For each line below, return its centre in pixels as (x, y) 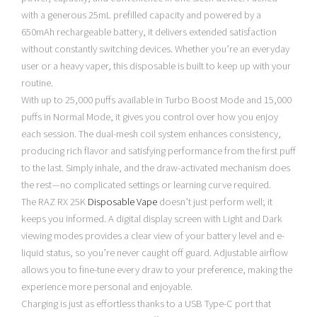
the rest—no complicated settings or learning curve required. (146, 185)
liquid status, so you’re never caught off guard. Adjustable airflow (155, 253)
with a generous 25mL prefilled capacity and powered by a (141, 15)
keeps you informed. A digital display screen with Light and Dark (152, 219)
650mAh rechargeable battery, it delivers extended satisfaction (149, 32)
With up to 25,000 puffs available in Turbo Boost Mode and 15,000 (156, 100)
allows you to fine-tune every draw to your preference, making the (157, 270)
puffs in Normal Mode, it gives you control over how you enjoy (150, 117)
